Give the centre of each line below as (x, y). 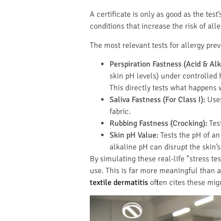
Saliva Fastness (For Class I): (157, 100)
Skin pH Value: (134, 135)
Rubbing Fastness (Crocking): (158, 124)
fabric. (120, 112)
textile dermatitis (119, 183)
